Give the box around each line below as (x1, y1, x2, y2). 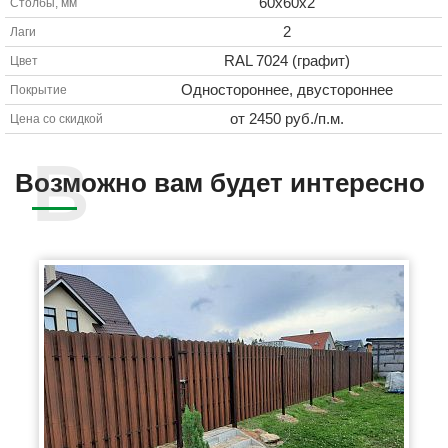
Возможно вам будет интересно (15, 168, 425, 199)
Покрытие (10, 83, 68, 98)
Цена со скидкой (10, 112, 104, 127)
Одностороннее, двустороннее (180, 81, 393, 99)
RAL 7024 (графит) (223, 52, 350, 70)
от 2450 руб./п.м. (229, 110, 344, 128)
